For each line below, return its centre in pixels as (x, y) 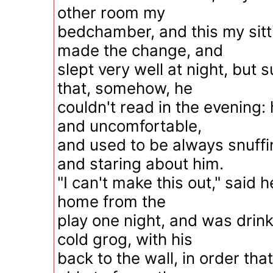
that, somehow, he (125, 88)
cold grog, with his (125, 239)
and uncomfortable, (129, 126)
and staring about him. (140, 164)
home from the (112, 201)
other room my (111, 12)
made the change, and (140, 50)
